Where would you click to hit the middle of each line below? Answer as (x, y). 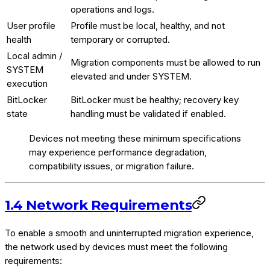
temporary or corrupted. (120, 40)
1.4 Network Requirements (99, 205)
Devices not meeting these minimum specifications (135, 139)
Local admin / (34, 56)
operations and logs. (112, 10)
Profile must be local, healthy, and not (148, 26)
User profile (31, 26)
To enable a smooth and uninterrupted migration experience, (129, 233)
